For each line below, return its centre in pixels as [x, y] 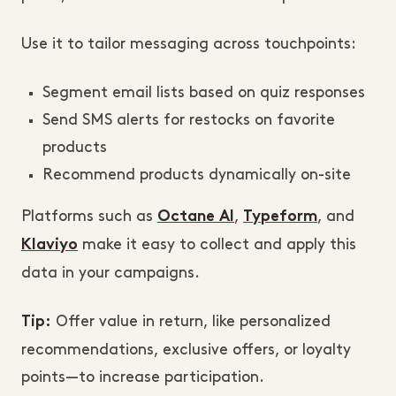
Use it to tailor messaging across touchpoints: [189, 44]
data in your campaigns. [110, 273]
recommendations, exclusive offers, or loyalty [186, 350]
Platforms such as [89, 216]
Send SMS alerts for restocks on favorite [189, 120]
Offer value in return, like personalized [191, 321]
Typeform [280, 217]
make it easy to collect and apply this [217, 244]
